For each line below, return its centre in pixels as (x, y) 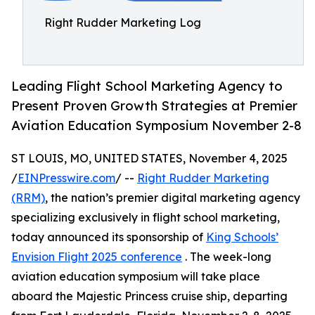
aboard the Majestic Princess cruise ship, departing (149, 296)
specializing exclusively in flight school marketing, (146, 218)
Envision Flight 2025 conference (97, 257)
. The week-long (227, 257)
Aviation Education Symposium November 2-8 (156, 126)
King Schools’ (242, 237)
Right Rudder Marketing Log (123, 22)
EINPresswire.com (66, 178)
